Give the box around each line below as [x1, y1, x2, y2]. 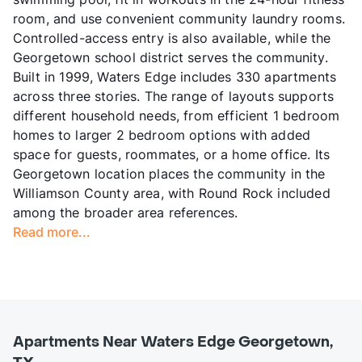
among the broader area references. [13, 204, 238, 221]
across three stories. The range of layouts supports [13, 88, 335, 105]
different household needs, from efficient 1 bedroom [13, 107, 340, 124]
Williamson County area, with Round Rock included [13, 185, 330, 202]
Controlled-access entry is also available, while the [13, 30, 331, 47]
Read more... [13, 224, 90, 241]
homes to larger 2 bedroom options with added [13, 127, 311, 144]
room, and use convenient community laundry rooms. [13, 11, 345, 27]
